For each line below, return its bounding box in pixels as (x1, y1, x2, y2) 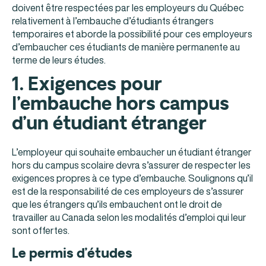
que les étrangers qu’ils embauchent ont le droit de (12, 197, 222, 212)
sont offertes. (12, 223, 69, 238)
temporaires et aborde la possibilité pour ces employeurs (12, 26, 252, 41)
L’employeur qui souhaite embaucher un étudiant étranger (12, 145, 252, 160)
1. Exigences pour (12, 72, 162, 97)
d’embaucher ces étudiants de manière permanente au (12, 39, 240, 54)
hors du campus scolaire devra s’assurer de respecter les (12, 158, 251, 173)
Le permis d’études (12, 243, 132, 262)
